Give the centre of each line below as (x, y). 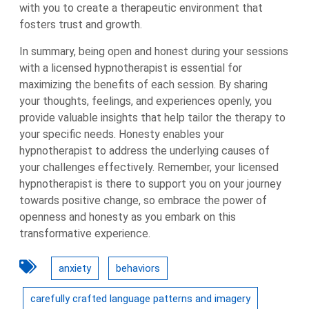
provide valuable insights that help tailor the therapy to (152, 118)
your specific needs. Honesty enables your (122, 134)
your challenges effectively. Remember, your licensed (149, 167)
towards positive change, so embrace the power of (143, 200)
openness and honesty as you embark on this (128, 217)
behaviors (138, 268)
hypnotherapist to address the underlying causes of (144, 151)
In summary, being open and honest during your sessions (154, 51)
